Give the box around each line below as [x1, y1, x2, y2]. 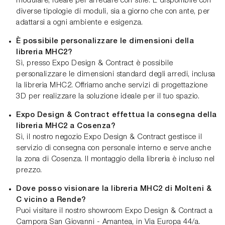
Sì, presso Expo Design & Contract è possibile [16, 60, 173, 67]
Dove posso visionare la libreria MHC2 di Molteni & [16, 185, 211, 193]
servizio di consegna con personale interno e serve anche [16, 145, 211, 152]
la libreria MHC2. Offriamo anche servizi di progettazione [16, 82, 208, 89]
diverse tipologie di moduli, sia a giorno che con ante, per [16, 8, 210, 16]
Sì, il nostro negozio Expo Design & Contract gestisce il [16, 134, 202, 141]
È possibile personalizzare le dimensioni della [16, 38, 194, 45]
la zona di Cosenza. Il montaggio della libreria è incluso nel [16, 156, 215, 163]
